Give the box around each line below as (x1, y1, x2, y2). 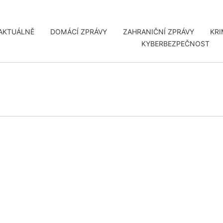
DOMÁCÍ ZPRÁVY (50, 28, 107, 36)
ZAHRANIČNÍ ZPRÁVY (122, 28, 194, 36)
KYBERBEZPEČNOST (141, 40, 210, 48)
